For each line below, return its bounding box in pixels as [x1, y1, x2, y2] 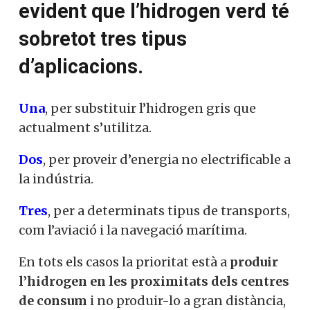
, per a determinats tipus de [48, 245, 218, 262]
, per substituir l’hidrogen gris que [45, 143, 256, 159]
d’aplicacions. [19, 97, 143, 121]
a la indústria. [19, 213, 103, 230]
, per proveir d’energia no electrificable [43, 194, 281, 210]
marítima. [19, 284, 80, 300]
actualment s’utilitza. [19, 162, 152, 179]
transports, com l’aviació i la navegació [19, 264, 255, 281]
